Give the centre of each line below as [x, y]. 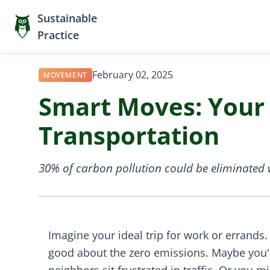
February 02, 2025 [132, 75]
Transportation [129, 135]
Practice [58, 35]
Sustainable [67, 18]
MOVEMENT [65, 75]
